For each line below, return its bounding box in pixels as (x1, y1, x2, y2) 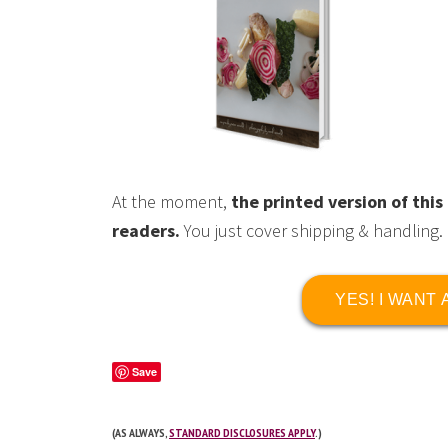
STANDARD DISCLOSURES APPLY (169, 425, 315, 440)
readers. (112, 219, 180, 242)
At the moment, (112, 190, 231, 213)
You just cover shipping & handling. (180, 219, 443, 242)
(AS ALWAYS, (112, 425, 169, 440)
